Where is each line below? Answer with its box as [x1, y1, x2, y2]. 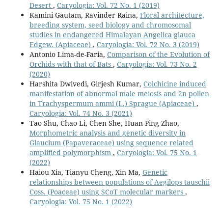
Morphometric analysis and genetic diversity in [29, 128, 186, 137]
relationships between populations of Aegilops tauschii [29, 177, 210, 187]
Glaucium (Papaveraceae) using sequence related [29, 137, 193, 147]
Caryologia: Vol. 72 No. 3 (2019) [96, 39, 199, 49]
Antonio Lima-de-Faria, [29, 49, 107, 59]
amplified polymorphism [29, 147, 113, 157]
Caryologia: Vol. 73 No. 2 [116, 59, 197, 69]
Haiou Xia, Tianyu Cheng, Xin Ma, [29, 167, 142, 177]
